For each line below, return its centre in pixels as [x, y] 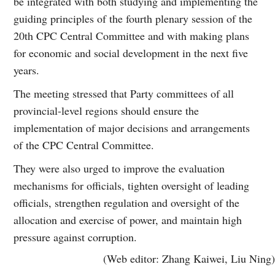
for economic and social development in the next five [131, 52]
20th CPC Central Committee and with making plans [132, 35]
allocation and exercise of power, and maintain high [128, 219]
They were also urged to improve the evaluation [119, 168]
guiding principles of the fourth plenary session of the [133, 18]
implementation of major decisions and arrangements [132, 127]
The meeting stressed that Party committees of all [124, 93]
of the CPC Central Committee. [84, 145]
